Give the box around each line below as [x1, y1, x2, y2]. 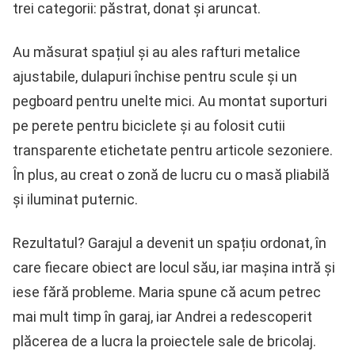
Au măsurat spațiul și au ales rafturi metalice [13, 43, 300, 60]
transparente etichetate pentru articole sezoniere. [13, 141, 333, 158]
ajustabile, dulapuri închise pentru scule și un [13, 67, 297, 85]
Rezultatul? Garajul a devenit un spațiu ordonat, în [13, 234, 326, 251]
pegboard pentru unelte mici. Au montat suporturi [13, 92, 327, 109]
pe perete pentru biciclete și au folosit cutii [13, 116, 285, 134]
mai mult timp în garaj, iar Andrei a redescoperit [13, 307, 312, 325]
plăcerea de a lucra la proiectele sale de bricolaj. [13, 332, 316, 349]
